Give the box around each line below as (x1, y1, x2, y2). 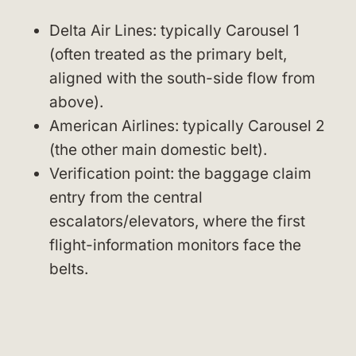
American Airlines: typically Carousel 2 (49, 116, 325, 135)
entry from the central (49, 188, 203, 207)
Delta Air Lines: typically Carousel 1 (49, 21, 300, 40)
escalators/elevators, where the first (49, 211, 305, 230)
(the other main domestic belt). (49, 140, 267, 159)
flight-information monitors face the (49, 235, 301, 254)
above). (49, 92, 103, 111)
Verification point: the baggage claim (49, 164, 311, 183)
